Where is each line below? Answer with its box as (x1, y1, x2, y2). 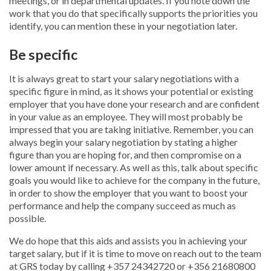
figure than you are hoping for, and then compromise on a (9, 149, 241, 161)
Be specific (9, 46, 77, 64)
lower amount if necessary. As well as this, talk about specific (9, 162, 258, 174)
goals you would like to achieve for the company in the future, (9, 174, 260, 186)
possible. (9, 212, 46, 224)
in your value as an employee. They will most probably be (9, 111, 243, 123)
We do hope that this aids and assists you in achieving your (9, 235, 247, 247)
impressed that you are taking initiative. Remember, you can (9, 123, 253, 135)
